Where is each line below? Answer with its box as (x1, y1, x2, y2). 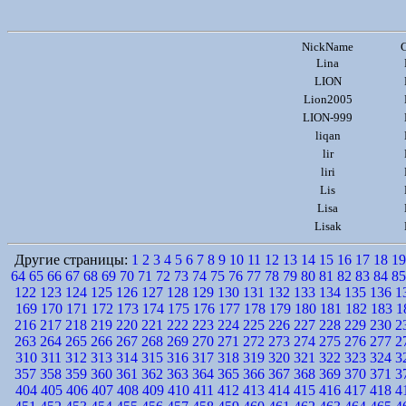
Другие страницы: (14, 252, 131, 267)
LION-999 (303, 111, 353, 124)
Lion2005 (303, 92, 353, 106)
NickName (302, 40, 353, 53)
